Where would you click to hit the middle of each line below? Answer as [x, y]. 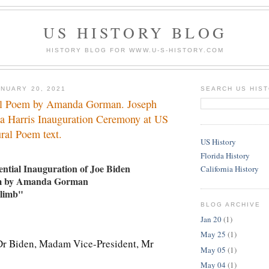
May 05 [213, 249]
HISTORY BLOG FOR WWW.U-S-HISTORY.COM [135, 50]
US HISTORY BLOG [135, 32]
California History [230, 168]
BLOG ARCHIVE [231, 205]
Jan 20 [211, 219]
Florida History [225, 155]
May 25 [213, 234]
